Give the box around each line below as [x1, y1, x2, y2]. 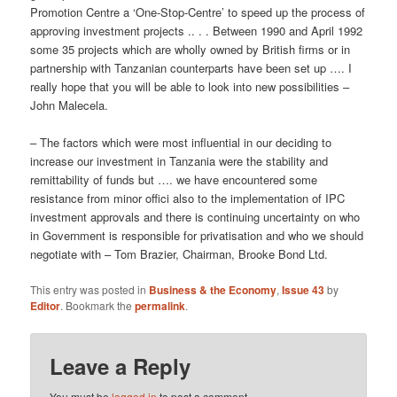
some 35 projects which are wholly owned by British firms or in [30, 41, 351, 58]
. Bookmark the [60, 298, 136, 314]
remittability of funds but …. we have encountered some [30, 171, 318, 189]
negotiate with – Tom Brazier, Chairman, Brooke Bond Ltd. [30, 245, 329, 263]
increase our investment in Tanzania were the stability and [30, 152, 329, 170]
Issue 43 [282, 282, 325, 299]
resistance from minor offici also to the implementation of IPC [30, 190, 346, 207]
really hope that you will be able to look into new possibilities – [30, 78, 350, 96]
